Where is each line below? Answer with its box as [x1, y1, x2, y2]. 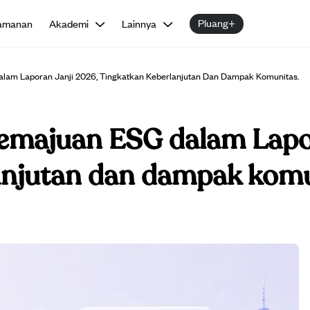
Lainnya [122, 16, 157, 30]
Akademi [49, 16, 89, 30]
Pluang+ [198, 15, 236, 30]
